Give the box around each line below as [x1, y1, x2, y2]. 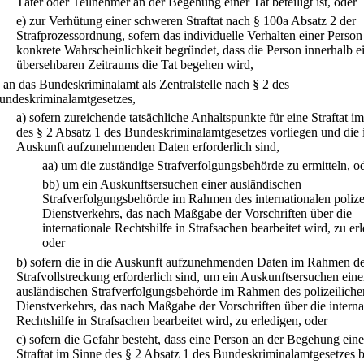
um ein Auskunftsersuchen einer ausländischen [63, 177, 301, 192]
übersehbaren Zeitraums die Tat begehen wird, [16, 58, 253, 72]
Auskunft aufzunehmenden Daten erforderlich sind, [16, 139, 279, 154]
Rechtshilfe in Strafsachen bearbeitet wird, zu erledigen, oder [16, 313, 327, 327]
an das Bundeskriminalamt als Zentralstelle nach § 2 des [3, 76, 289, 91]
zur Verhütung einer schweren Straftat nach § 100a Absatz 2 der [29, 14, 356, 28]
